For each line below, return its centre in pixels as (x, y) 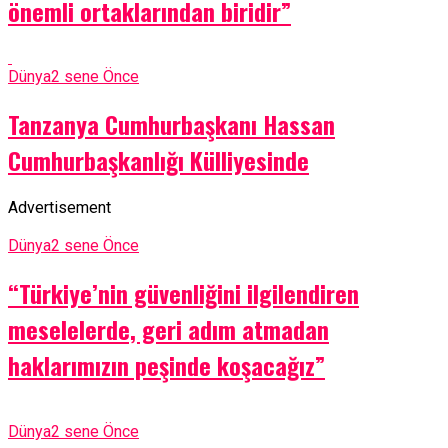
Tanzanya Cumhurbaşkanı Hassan (171, 124)
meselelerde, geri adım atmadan (168, 329)
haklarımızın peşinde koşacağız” (166, 365)
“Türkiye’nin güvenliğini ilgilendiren (183, 293)
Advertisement (59, 208)
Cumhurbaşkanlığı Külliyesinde (158, 160)
